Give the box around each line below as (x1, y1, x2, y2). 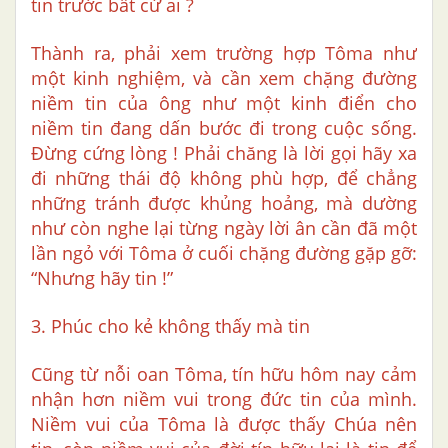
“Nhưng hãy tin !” (31, 266, 173, 291)
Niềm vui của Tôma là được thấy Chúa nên (31, 412, 417, 437)
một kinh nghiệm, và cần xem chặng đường (31, 66, 417, 91)
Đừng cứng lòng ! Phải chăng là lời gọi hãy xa (31, 141, 417, 166)
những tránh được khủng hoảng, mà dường (31, 191, 417, 216)
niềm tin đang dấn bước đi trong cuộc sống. (31, 116, 417, 141)
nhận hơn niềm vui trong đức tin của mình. (31, 387, 417, 412)
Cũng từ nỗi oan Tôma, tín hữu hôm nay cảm (31, 362, 417, 387)
